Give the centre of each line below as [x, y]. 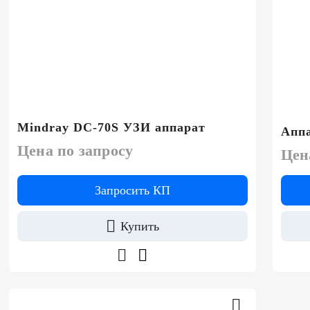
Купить [139, 226]
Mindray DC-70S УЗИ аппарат [111, 127]
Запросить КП [132, 190]
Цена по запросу [75, 150]
